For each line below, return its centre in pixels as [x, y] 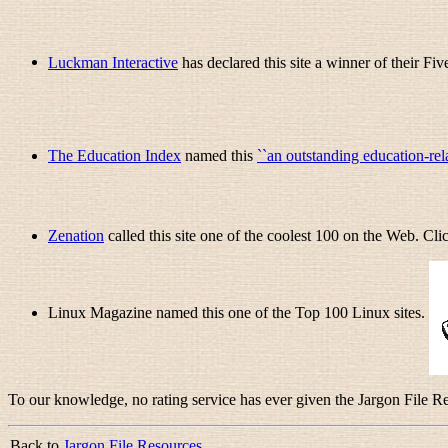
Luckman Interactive [113, 62]
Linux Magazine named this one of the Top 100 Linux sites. [238, 312]
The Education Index [114, 155]
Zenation [76, 235]
